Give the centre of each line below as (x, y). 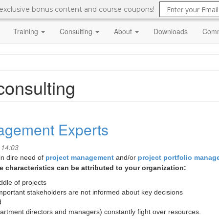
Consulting (77, 31)
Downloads (171, 31)
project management (80, 157)
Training (27, 31)
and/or (127, 157)
